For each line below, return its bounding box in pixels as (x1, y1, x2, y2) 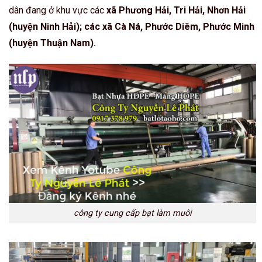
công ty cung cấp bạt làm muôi (74, 208, 191, 218)
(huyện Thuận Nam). (9, 37, 96, 49)
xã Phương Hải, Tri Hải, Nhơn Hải (106, 4, 246, 16)
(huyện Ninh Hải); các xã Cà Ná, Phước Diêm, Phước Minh (9, 20, 254, 32)
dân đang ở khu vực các (9, 4, 106, 16)
